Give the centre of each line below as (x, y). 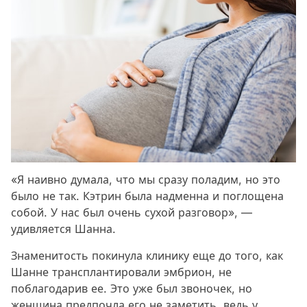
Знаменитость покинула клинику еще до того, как (147, 256)
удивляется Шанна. (65, 229)
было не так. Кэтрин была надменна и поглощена (147, 196)
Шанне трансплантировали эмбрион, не (121, 272)
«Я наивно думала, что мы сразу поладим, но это (146, 180)
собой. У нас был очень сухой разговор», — (132, 213)
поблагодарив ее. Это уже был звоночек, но (132, 289)
